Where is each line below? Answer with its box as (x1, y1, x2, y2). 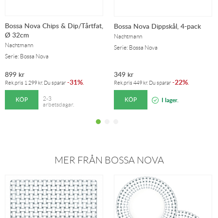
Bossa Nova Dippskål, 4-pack (114, 21, 201, 31)
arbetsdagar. (43, 101, 74, 108)
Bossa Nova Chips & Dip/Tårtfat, (5, 21, 103, 31)
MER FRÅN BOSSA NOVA (54, 155, 164, 165)
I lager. (162, 96, 179, 105)
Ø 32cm (5, 30, 29, 40)
